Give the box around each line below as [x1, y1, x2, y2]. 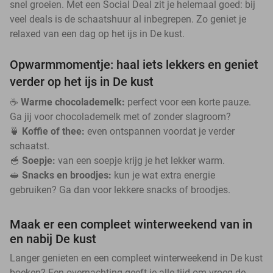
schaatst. [10, 140, 49, 152]
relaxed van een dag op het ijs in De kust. [10, 27, 185, 40]
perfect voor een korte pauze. [125, 96, 251, 108]
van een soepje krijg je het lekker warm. [55, 154, 225, 166]
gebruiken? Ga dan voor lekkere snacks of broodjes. [10, 183, 230, 196]
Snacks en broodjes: [22, 169, 112, 181]
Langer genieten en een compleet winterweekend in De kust [10, 252, 263, 264]
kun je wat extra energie [112, 169, 215, 181]
